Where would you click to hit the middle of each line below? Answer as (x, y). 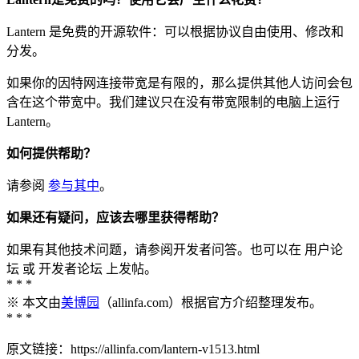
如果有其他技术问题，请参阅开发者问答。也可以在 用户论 (175, 249)
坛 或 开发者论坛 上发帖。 (82, 268)
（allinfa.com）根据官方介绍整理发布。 (211, 302)
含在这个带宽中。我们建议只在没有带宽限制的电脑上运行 (173, 102)
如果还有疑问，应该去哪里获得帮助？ (115, 217)
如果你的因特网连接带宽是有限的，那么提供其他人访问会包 (179, 83)
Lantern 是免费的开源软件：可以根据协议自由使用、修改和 (175, 31)
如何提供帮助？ (51, 153)
